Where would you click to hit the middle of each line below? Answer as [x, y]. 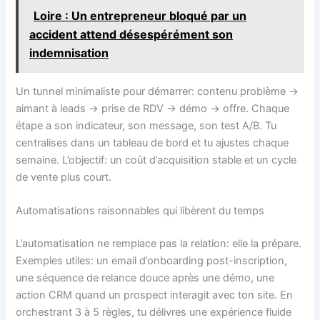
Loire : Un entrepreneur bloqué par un [140, 15]
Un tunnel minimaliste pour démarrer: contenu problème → [157, 92]
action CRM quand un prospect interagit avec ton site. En [155, 295]
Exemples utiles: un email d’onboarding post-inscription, [152, 261]
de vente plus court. [64, 177]
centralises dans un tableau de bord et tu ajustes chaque [152, 143]
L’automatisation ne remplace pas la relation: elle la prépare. [159, 244]
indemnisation [69, 52]
